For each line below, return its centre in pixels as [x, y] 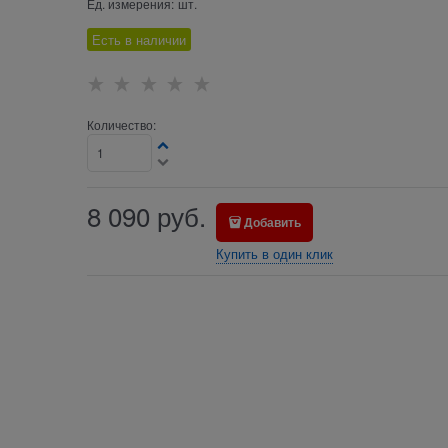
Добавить [273, 221]
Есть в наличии [138, 40]
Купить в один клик [274, 253]
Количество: [121, 124]
